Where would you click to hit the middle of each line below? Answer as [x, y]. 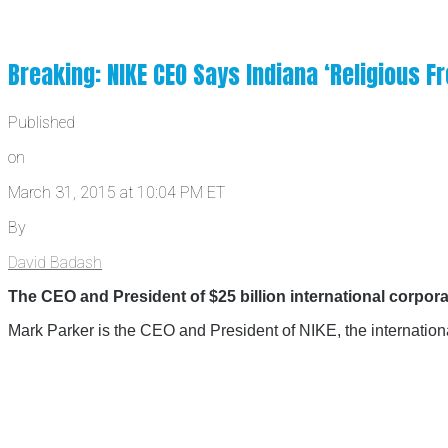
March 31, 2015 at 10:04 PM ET [116, 193]
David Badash [55, 263]
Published [41, 123]
